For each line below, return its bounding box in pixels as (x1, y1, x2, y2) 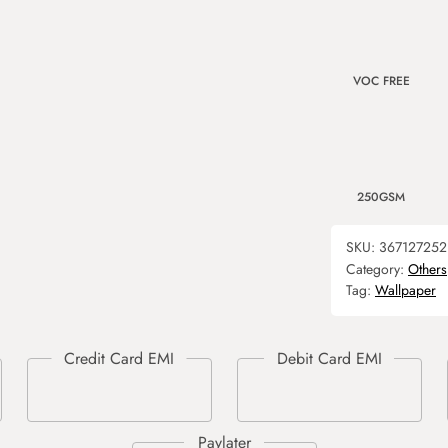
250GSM (357, 188, 405, 206)
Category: (346, 259, 408, 279)
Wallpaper (375, 280, 436, 300)
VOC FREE (352, 72, 410, 90)
